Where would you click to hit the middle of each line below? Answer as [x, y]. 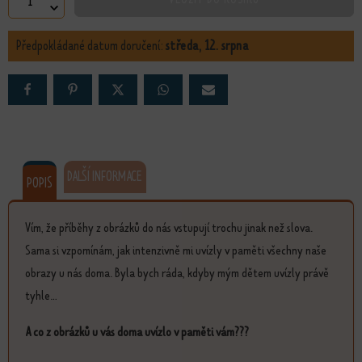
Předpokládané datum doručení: [91, 46]
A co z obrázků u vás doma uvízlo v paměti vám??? [137, 332]
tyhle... [41, 295]
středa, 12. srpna [207, 46]
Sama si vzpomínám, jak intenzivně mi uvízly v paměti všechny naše [176, 250]
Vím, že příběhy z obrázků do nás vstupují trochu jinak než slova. [169, 227]
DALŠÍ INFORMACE [105, 177]
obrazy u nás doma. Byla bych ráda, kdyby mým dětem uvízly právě [177, 272]
